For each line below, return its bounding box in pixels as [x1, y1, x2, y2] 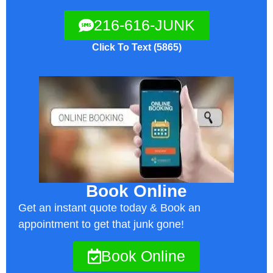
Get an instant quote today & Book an [18, 201, 200, 214]
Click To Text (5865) [91, 42, 182, 53]
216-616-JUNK [93, 16, 195, 34]
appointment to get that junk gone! [18, 218, 184, 230]
